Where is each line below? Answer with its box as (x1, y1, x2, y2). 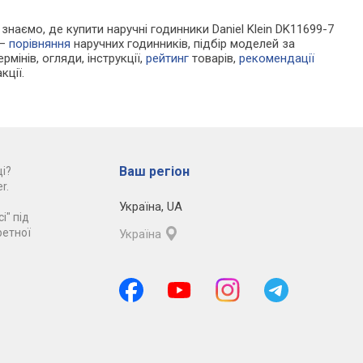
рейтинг (146, 51, 190, 66)
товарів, (189, 51, 240, 66)
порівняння (9, 36, 71, 52)
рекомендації (239, 51, 315, 66)
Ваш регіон (118, 164, 190, 180)
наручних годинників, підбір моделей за (70, 36, 296, 52)
